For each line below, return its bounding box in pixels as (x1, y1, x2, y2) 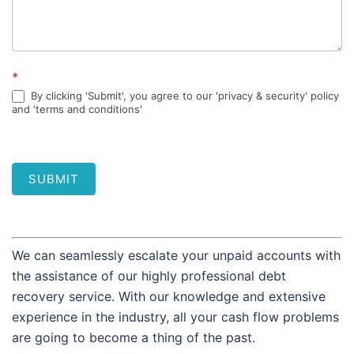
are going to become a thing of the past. (12, 330, 255, 346)
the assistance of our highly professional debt (12, 268, 286, 284)
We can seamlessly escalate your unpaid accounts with (12, 247, 341, 264)
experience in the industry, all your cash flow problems (12, 309, 339, 326)
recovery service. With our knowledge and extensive (12, 288, 326, 305)
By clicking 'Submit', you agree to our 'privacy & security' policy (28, 88, 339, 102)
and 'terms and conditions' (12, 103, 142, 116)
